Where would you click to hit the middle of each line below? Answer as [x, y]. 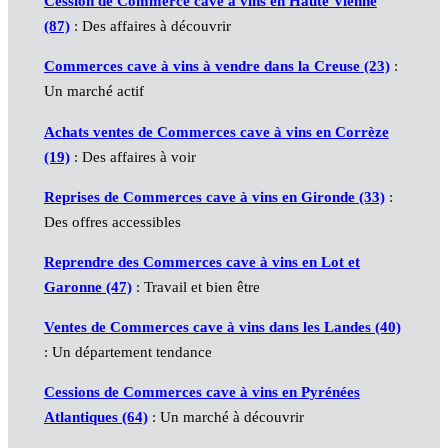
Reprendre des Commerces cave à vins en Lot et [201, 261]
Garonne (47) [87, 286]
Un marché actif [93, 91]
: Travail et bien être [195, 286]
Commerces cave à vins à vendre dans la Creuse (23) [216, 66]
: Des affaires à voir [132, 156]
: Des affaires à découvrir [150, 26]
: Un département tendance [127, 351]
